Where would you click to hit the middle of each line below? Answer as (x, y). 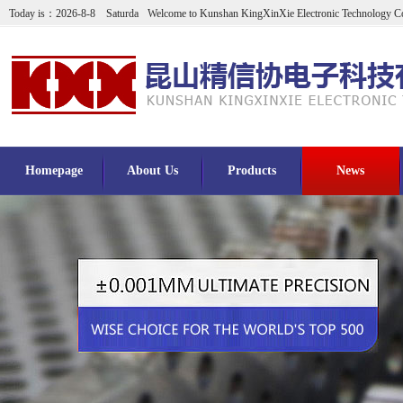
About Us (153, 170)
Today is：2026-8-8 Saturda (74, 13)
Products (252, 170)
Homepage (54, 170)
